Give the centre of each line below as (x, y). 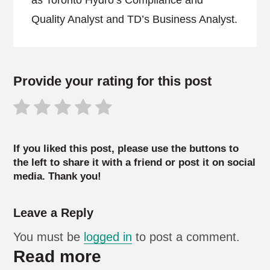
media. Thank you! (58, 176)
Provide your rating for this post (113, 81)
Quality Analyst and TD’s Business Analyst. (135, 19)
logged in (108, 237)
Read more (58, 256)
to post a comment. (186, 237)
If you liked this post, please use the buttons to (126, 149)
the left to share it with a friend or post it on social (135, 162)
